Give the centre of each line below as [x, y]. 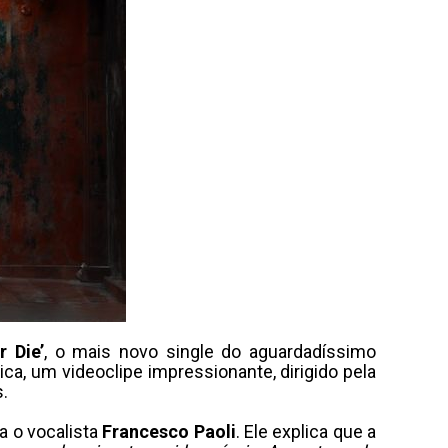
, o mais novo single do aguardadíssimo [210, 351]
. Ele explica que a [306, 431]
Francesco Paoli [169, 431]
